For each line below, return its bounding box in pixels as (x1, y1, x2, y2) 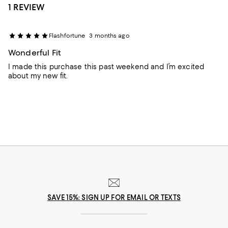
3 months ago (89, 32, 130, 39)
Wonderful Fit (8, 47, 61, 58)
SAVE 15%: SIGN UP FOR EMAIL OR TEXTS (47, 193, 181, 202)
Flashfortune (49, 32, 85, 39)
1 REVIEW (8, 2, 45, 12)
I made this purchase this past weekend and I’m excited (8, 62, 205, 71)
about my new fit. (8, 71, 68, 80)
